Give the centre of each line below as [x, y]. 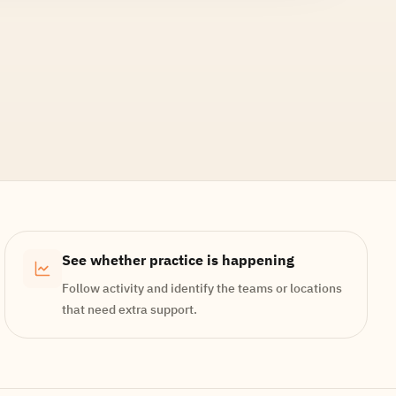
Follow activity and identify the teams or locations [202, 288]
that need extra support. [130, 309]
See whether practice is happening [179, 260]
